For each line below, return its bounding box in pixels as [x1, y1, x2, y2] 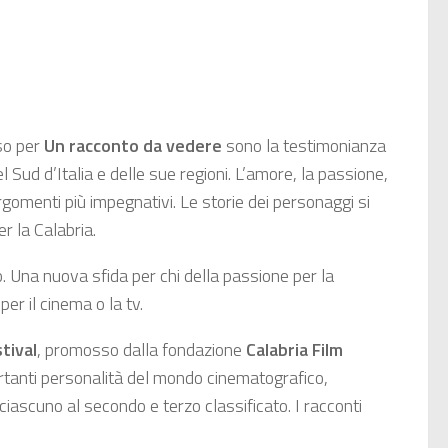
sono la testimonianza [222, 132, 386, 160]
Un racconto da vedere [44, 132, 222, 160]
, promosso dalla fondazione [37, 336, 246, 364]
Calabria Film [246, 336, 343, 364]
